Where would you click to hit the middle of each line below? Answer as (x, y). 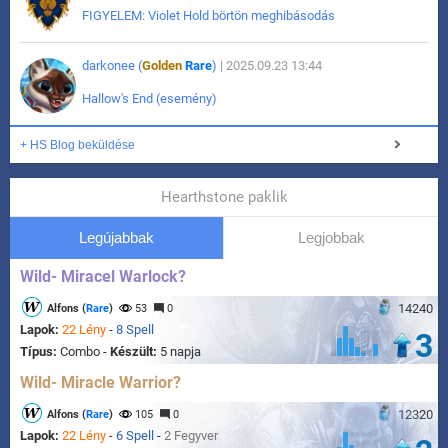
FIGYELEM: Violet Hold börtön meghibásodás (208, 16)
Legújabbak (116, 238)
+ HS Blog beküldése (77, 145)
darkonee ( (112, 66)
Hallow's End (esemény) (149, 99)
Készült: (135, 352)
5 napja (180, 352)
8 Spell (135, 330)
